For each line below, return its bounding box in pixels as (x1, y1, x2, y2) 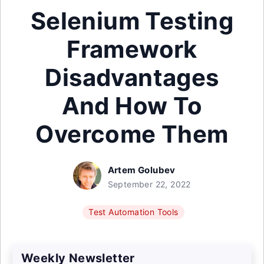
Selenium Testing (30, 6, 234, 35)
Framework (67, 35, 197, 64)
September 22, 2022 (107, 179, 191, 189)
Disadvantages (45, 63, 219, 92)
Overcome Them (35, 120, 229, 148)
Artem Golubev (107, 164, 176, 176)
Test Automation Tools (88, 207, 179, 217)
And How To (61, 91, 203, 120)
